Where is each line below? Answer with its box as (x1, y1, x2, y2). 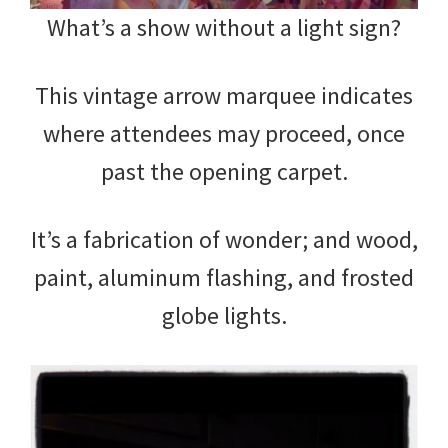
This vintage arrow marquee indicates (35, 79, 413, 111)
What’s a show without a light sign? (47, 11, 401, 43)
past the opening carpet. (100, 155, 348, 187)
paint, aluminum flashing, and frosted (34, 261, 414, 293)
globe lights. (161, 299, 287, 331)
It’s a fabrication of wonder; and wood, (30, 223, 418, 255)
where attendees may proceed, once (43, 117, 405, 149)
